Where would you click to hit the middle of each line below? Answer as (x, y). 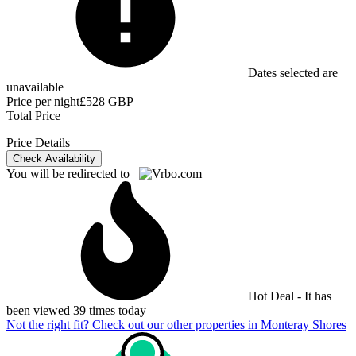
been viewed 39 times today (76, 310)
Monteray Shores (304, 324)
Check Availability (54, 158)
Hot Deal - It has (288, 296)
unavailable (35, 87)
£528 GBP (106, 101)
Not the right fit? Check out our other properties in (133, 324)
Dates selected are (291, 72)
